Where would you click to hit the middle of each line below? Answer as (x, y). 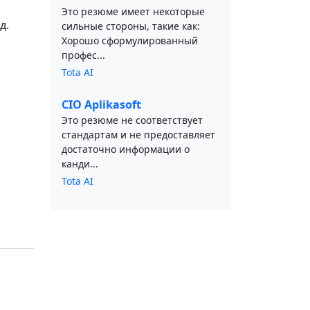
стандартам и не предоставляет (138, 135)
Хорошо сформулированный (130, 40)
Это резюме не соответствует (132, 120)
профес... (83, 55)
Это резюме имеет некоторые (133, 11)
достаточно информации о (126, 149)
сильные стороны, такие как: (131, 26)
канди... (80, 164)
